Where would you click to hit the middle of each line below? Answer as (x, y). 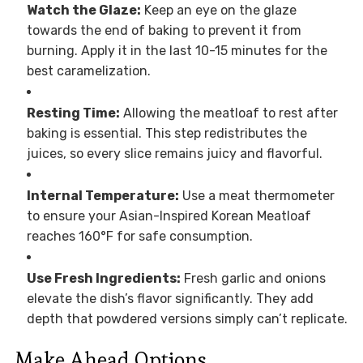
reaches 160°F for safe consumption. (139, 237)
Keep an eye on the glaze (218, 11)
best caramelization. (88, 71)
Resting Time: (73, 113)
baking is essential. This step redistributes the (167, 134)
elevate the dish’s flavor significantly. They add (170, 299)
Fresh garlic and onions (253, 279)
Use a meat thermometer (256, 196)
